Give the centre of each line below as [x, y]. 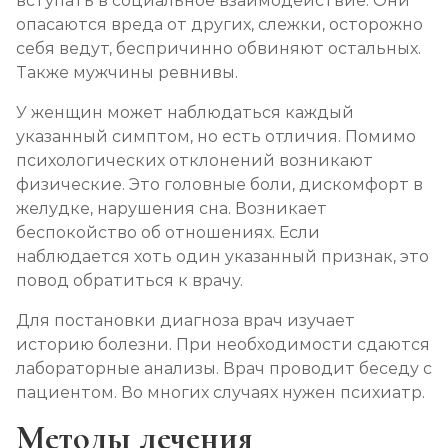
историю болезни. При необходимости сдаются [223, 344]
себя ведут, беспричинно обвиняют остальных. [218, 48]
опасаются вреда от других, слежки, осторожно [219, 24]
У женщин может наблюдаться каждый [185, 112]
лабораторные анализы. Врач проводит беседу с [224, 368]
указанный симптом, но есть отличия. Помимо [216, 136]
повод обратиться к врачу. [129, 280]
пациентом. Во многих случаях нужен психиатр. [222, 392]
